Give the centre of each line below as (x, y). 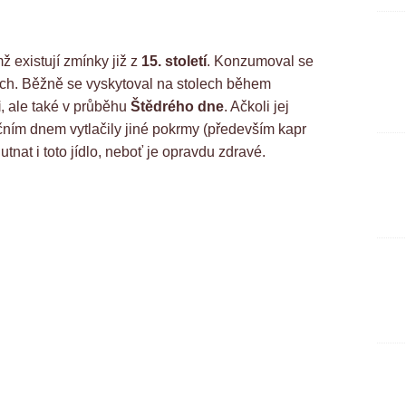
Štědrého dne (177, 107)
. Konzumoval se (260, 62)
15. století (174, 62)
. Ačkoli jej (256, 107)
